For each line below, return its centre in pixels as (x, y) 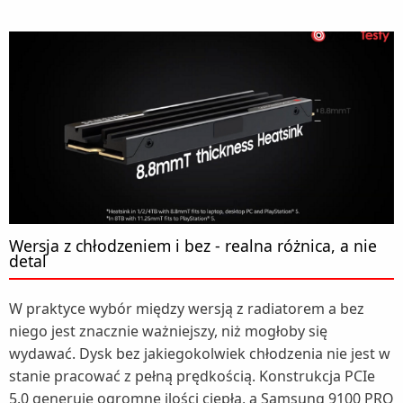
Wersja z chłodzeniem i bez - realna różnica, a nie (193, 246)
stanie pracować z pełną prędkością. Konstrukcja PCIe (192, 376)
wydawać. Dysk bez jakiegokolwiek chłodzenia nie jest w (200, 354)
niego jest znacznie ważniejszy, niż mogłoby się (168, 331)
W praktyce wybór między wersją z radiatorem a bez (187, 309)
